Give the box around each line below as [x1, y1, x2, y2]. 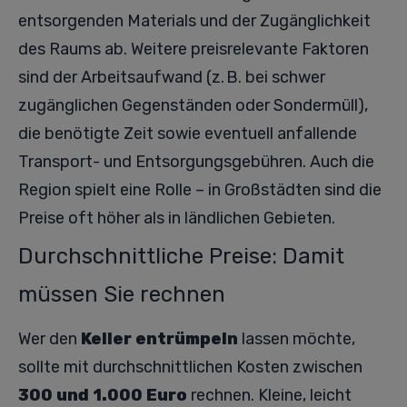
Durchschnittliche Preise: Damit [18, 243, 344, 269]
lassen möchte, [238, 329, 355, 349]
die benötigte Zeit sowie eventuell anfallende [18, 124, 357, 144]
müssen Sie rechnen [18, 282, 225, 307]
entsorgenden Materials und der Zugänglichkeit [18, 11, 371, 31]
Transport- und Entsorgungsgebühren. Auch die [18, 152, 374, 172]
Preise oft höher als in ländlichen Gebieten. [18, 208, 335, 228]
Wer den [18, 329, 81, 349]
